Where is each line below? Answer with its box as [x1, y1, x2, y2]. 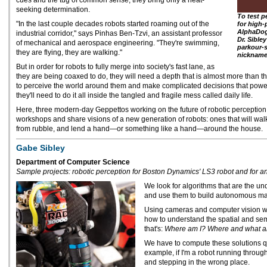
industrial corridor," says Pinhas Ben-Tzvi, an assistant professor [16, 29, 222, 38]
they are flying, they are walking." [16, 48, 122, 57]
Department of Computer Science [16, 158, 130, 166]
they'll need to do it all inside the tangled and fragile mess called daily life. [16, 91, 253, 100]
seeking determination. [16, 5, 90, 14]
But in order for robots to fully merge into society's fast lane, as [16, 63, 215, 71]
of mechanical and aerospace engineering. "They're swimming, [16, 39, 219, 47]
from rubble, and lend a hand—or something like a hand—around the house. [16, 125, 263, 133]
